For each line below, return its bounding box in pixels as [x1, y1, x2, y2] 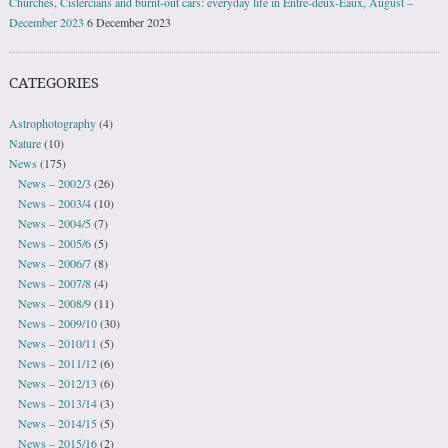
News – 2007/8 [17, 274, 91, 291]
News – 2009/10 [17, 314, 97, 331]
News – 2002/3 [17, 174, 91, 191]
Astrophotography [9, 114, 97, 131]
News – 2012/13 [17, 374, 97, 391]
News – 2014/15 [17, 414, 97, 431]
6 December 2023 [87, 13, 172, 30]
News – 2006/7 [17, 254, 91, 271]
